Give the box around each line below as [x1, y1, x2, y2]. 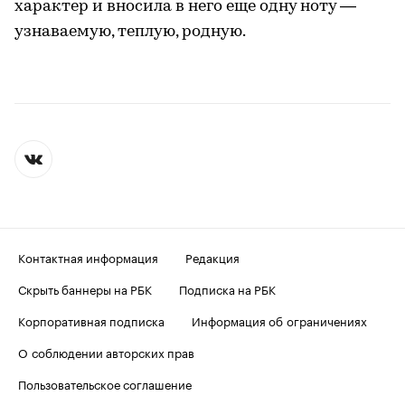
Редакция [185, 247, 240, 266]
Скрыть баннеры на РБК [18, 278, 152, 297]
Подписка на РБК [179, 278, 276, 297]
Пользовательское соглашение [18, 373, 192, 392]
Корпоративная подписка [18, 310, 165, 329]
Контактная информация [18, 247, 158, 266]
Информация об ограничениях [192, 310, 367, 329]
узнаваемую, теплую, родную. [14, 23, 246, 41]
